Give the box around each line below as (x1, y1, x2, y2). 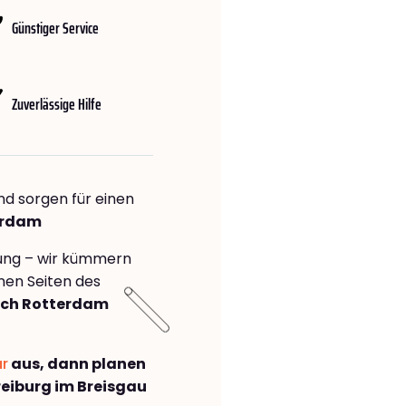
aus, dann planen (8, 353, 146, 375)
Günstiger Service (12, 14, 99, 41)
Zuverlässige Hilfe (12, 91, 101, 117)
